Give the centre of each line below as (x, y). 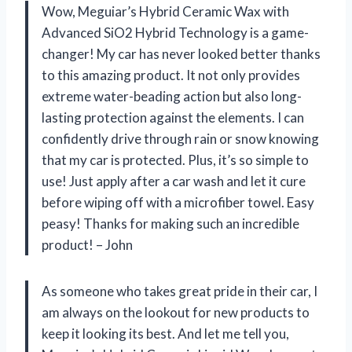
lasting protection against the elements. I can (173, 117)
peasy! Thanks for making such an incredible (170, 223)
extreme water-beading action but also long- (172, 96)
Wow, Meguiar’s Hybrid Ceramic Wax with (165, 11)
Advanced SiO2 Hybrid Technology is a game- (175, 32)
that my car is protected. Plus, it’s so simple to (175, 159)
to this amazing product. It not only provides (171, 75)
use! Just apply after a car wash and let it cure (174, 181)
